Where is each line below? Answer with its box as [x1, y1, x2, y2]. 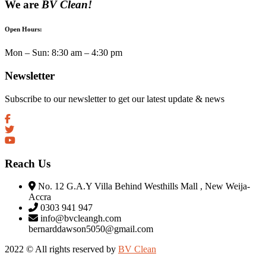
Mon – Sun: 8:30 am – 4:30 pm [5, 47, 122, 58]
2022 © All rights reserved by [5, 244, 118, 255]
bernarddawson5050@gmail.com [28, 224, 153, 235]
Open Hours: [5, 26, 42, 33]
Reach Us [5, 157, 50, 170]
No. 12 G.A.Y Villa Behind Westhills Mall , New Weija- [38, 181, 250, 192]
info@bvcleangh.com [40, 213, 121, 224]
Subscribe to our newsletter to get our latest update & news [5, 93, 224, 104]
